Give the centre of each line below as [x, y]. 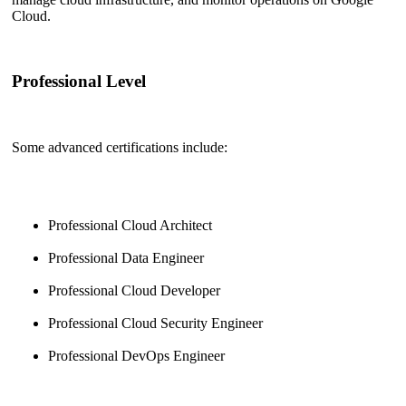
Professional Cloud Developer [134, 291]
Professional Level [79, 82]
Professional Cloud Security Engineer [155, 324]
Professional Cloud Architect [130, 226]
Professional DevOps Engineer [136, 356]
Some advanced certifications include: [120, 148]
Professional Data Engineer [126, 258]
